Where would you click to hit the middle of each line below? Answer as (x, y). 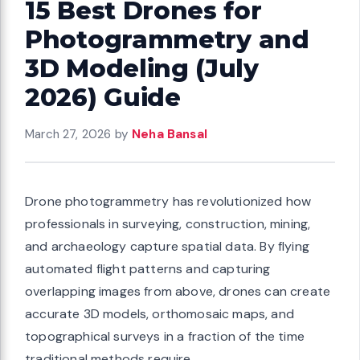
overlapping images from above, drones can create (178, 292)
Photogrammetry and (167, 40)
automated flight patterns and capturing (148, 269)
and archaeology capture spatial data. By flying (167, 247)
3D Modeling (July (142, 69)
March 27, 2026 (68, 135)
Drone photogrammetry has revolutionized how (168, 202)
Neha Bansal (170, 135)
